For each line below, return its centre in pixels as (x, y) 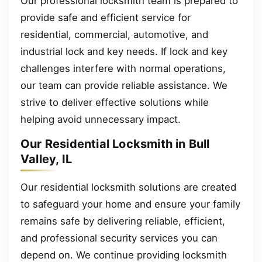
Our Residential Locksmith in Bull (115, 144)
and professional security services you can (119, 238)
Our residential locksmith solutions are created (128, 187)
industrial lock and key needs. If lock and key (124, 52)
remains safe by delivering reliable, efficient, (123, 221)
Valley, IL (46, 159)
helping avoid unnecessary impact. (101, 120)
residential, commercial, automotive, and (114, 35)
